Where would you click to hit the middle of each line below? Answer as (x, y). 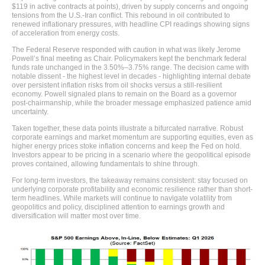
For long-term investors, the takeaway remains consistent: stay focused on (130, 180)
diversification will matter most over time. (76, 216)
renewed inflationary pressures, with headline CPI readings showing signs (131, 24)
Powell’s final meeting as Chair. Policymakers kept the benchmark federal (129, 58)
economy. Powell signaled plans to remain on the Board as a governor (124, 94)
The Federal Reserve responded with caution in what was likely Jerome (126, 49)
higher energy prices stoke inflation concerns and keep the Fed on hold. (127, 146)
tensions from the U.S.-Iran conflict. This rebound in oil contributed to (121, 15)
